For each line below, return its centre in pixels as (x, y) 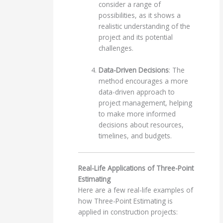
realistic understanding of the (145, 26)
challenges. (116, 48)
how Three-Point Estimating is (126, 201)
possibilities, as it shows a (140, 15)
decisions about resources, (141, 125)
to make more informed (137, 114)
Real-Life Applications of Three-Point (136, 168)
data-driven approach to (137, 92)
